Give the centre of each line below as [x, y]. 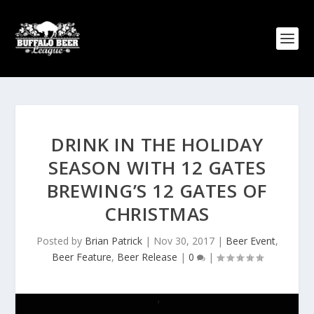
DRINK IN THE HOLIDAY [157, 144]
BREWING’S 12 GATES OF [157, 191]
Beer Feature [81, 257]
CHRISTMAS [157, 214]
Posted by [60, 241]
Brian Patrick [113, 241]
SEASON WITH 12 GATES [157, 168]
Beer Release [147, 257]
